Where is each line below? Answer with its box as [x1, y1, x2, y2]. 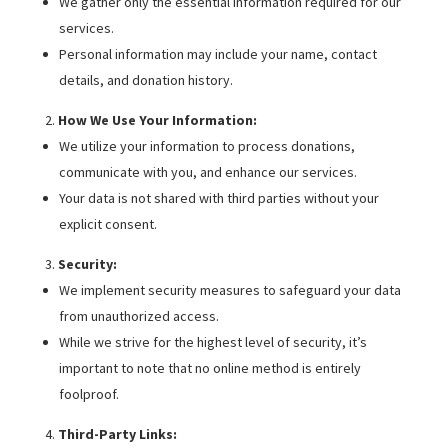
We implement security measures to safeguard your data [58, 281, 401, 299]
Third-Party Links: [57, 425, 177, 443]
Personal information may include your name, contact [58, 45, 377, 63]
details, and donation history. [58, 71, 233, 89]
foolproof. [58, 385, 119, 403]
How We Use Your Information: [57, 111, 257, 129]
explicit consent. [58, 215, 157, 233]
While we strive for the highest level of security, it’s [58, 333, 367, 351]
